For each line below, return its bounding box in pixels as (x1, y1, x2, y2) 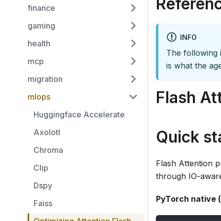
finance (28, 3, 55, 13)
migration (28, 74, 63, 84)
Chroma (34, 145, 63, 155)
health (28, 38, 50, 48)
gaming (28, 21, 55, 31)
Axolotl (34, 127, 60, 137)
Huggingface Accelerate (34, 110, 125, 119)
